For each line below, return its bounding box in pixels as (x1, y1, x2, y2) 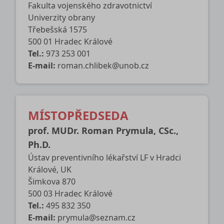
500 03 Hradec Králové (28, 188, 112, 199)
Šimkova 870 (28, 176, 75, 187)
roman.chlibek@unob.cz (57, 60, 149, 71)
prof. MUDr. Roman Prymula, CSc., (28, 124, 178, 137)
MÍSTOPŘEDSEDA (28, 107, 128, 124)
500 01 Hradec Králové (28, 36, 112, 47)
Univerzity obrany (28, 12, 95, 23)
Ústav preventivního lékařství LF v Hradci (28, 152, 181, 163)
